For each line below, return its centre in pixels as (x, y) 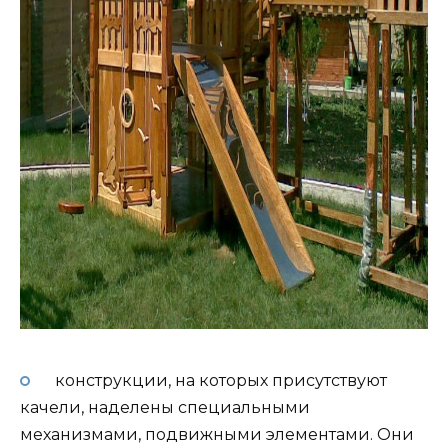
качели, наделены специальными (165, 407)
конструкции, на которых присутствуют (218, 380)
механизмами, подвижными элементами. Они (217, 434)
